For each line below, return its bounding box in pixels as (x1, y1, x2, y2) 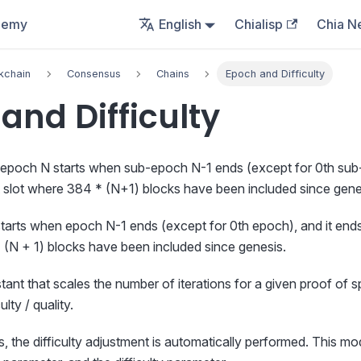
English (158, 16, 201, 32)
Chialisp (234, 16, 284, 32)
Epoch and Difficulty (225, 68, 325, 81)
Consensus (66, 68, 121, 81)
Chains (156, 68, 190, 81)
